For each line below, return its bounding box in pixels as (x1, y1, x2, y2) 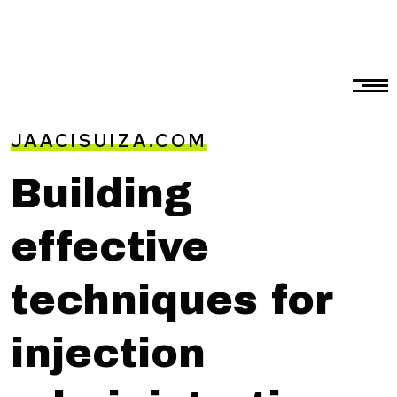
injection (11, 331, 206, 376)
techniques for (11, 277, 333, 323)
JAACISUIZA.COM (11, 129, 207, 153)
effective (11, 224, 209, 269)
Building (11, 171, 192, 216)
